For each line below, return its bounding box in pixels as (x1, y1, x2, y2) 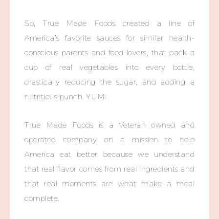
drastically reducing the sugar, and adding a (24, 77, 195, 87)
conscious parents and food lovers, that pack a (24, 48, 195, 57)
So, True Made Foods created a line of (24, 19, 195, 28)
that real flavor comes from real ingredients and (24, 164, 195, 174)
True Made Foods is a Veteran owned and (24, 120, 195, 130)
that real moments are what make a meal (24, 179, 195, 188)
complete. (24, 194, 60, 203)
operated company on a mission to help (24, 135, 195, 144)
